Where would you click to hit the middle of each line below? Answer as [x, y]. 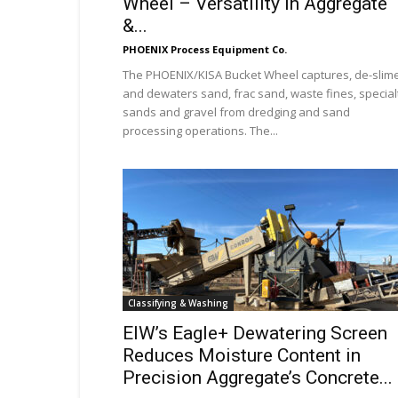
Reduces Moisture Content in [242, 355]
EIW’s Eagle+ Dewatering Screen [255, 333]
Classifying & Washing [178, 303]
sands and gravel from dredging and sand [236, 112]
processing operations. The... [200, 131]
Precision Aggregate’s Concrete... [258, 378]
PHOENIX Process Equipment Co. [205, 49]
